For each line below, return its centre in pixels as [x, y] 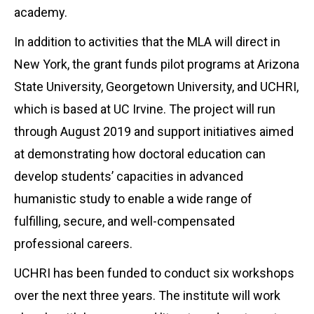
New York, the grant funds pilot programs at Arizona [157, 64]
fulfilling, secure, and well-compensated [124, 221]
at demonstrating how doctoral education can [140, 153]
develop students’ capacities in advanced [129, 176]
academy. [41, 12]
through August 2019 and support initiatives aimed [154, 131]
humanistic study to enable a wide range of [133, 198]
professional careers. [73, 243]
